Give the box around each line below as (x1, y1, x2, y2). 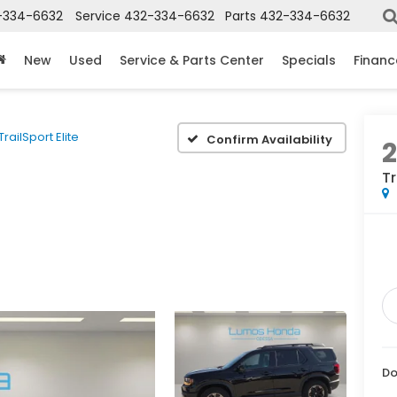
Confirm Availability (206, 130, 333, 148)
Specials (282, 51, 336, 69)
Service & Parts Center (120, 51, 264, 69)
